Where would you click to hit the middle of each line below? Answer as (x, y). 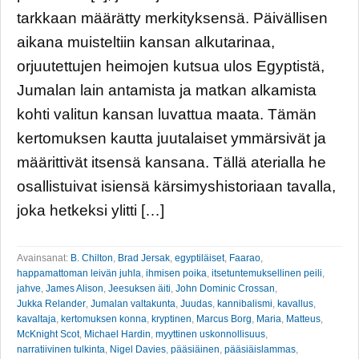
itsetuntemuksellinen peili (267, 273)
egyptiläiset (200, 258)
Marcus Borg (224, 319)
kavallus (295, 303)
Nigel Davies (138, 349)
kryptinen (171, 319)
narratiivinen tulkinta (61, 349)
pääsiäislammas (260, 349)
